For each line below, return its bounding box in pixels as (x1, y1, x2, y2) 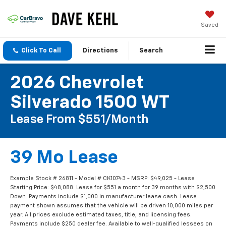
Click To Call (21, 47, 61, 54)
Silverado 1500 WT (10, 94, 169, 112)
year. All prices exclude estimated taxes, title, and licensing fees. (10, 212, 192, 218)
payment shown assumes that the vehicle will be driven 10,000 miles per (10, 203, 213, 209)
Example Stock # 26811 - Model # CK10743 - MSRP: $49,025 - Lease (10, 176, 195, 182)
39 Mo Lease (10, 149, 118, 167)
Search (139, 47, 163, 54)
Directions (83, 47, 118, 54)
